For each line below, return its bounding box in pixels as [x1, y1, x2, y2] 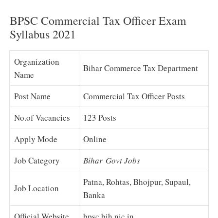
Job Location [14, 182, 59, 194]
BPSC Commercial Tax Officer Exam [10, 12, 186, 28]
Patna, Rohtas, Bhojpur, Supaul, [83, 176, 191, 187]
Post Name [14, 90, 51, 102]
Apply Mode [14, 133, 57, 145]
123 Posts [83, 111, 116, 123]
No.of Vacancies [14, 111, 70, 123]
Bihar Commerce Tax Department [83, 62, 198, 73]
